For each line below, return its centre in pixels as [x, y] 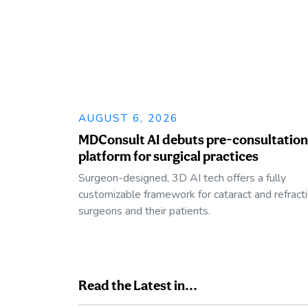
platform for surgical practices [168, 156]
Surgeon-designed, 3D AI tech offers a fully [182, 178]
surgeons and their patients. [144, 211]
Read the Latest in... [138, 285]
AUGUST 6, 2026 [128, 118]
